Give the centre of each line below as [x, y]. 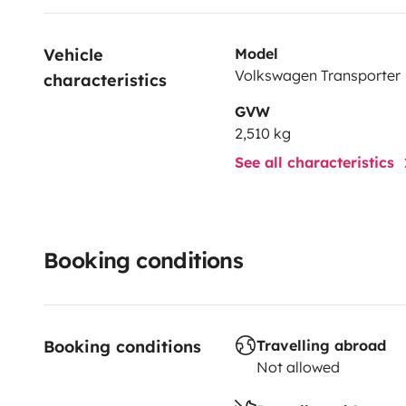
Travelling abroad [321, 345]
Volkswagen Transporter [317, 75]
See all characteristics [316, 162]
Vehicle [76, 54]
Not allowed [298, 367]
